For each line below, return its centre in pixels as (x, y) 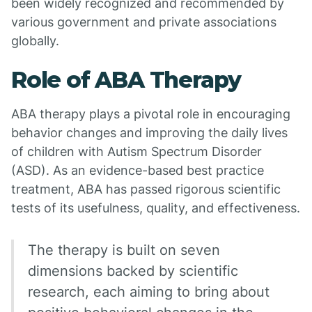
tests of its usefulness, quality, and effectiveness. (156, 208)
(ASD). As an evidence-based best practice (138, 170)
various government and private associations (144, 22)
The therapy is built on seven (124, 250)
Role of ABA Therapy (126, 80)
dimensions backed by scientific (133, 271)
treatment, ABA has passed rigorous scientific (146, 189)
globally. (35, 41)
